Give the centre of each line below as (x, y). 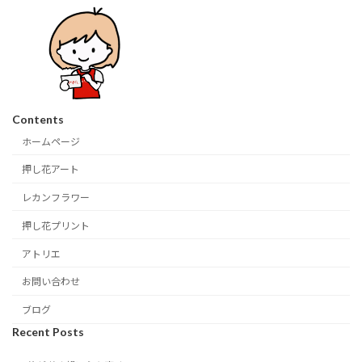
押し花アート (51, 170)
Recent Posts (48, 331)
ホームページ (51, 141)
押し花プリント (56, 225)
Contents (38, 120)
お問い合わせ (51, 282)
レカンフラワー (56, 198)
